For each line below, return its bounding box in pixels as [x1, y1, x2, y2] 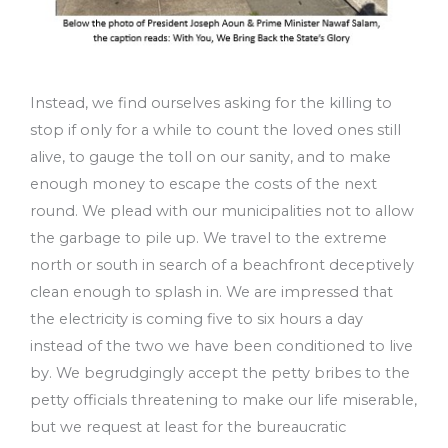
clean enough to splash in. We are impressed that [30, 282, 393, 301]
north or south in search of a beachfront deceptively [30, 255, 414, 274]
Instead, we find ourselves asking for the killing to [30, 93, 392, 112]
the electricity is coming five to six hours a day [30, 309, 363, 328]
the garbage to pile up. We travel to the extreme [30, 228, 387, 247]
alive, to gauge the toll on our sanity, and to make [30, 147, 391, 166]
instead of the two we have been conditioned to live [30, 336, 413, 355]
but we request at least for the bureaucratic [30, 417, 346, 436]
